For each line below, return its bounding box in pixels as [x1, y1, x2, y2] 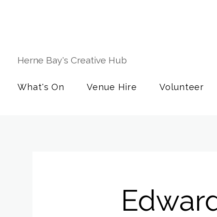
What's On [17, 82, 65, 92]
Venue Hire [87, 82, 138, 92]
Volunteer [159, 82, 204, 92]
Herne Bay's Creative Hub [17, 55, 129, 65]
